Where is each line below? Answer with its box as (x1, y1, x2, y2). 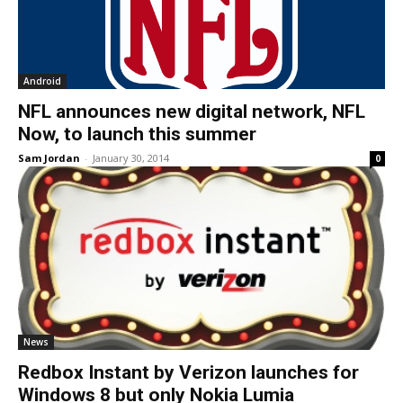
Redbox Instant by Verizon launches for (18, 361, 359, 383)
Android (23, 74, 61, 87)
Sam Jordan (18, 150, 80, 165)
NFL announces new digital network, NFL (18, 100, 365, 122)
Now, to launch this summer (18, 122, 256, 145)
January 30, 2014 (93, 150, 169, 165)
